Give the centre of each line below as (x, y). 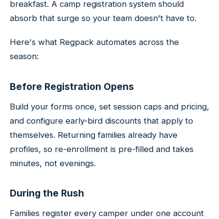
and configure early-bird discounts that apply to (101, 120)
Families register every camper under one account (107, 213)
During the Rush (47, 193)
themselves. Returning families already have (94, 135)
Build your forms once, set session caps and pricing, (109, 106)
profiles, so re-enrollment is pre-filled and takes (102, 149)
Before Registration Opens (72, 87)
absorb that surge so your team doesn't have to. (103, 18)
